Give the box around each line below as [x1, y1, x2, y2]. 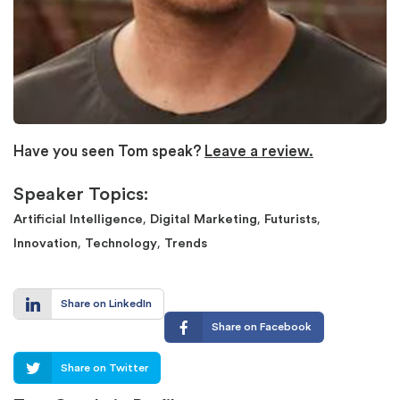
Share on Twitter [60, 362, 148, 373]
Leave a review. [204, 143, 313, 159]
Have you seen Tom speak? [13, 143, 204, 159]
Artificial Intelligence [13, 212, 143, 226]
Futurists [264, 212, 317, 226]
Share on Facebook [211, 321, 312, 333]
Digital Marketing [150, 212, 257, 226]
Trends [164, 236, 207, 250]
